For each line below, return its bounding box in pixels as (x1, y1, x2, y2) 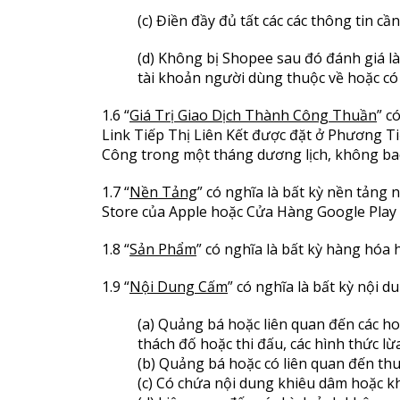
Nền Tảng (129, 182, 197, 202)
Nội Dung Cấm (129, 277, 228, 296)
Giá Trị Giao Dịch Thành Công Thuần (129, 105, 377, 125)
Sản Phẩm (129, 239, 196, 259)
